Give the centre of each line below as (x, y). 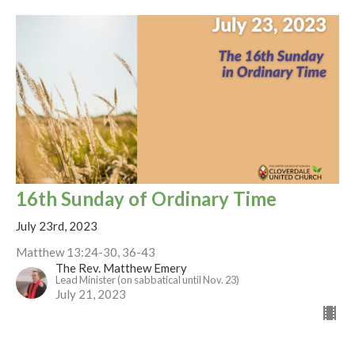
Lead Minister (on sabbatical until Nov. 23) (147, 280)
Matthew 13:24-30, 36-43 (86, 252)
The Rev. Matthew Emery (121, 268)
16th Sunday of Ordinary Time (146, 199)
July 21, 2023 (91, 294)
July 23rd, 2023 (57, 226)
